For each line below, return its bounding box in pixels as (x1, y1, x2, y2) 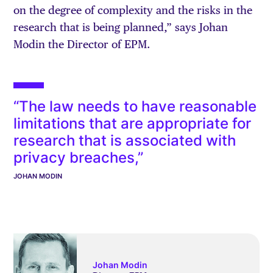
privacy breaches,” (13, 149, 144, 167)
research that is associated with (13, 132, 236, 150)
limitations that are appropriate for (13, 115, 252, 133)
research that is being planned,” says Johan (13, 21, 229, 34)
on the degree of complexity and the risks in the (13, 4, 253, 17)
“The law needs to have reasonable (13, 97, 257, 116)
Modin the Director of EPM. (13, 38, 151, 51)
